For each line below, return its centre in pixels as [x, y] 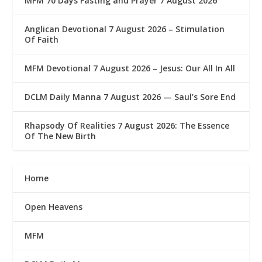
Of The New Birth [61, 136]
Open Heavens [54, 207]
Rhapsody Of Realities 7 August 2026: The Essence [127, 126]
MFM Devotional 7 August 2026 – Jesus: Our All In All [130, 68]
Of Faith [42, 40]
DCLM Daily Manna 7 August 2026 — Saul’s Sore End [130, 97]
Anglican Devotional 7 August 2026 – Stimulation [125, 29]
